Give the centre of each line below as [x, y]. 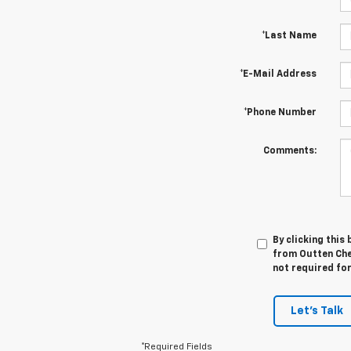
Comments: [289, 152]
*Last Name [289, 36]
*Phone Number [280, 113]
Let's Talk [317, 311]
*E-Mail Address [278, 75]
